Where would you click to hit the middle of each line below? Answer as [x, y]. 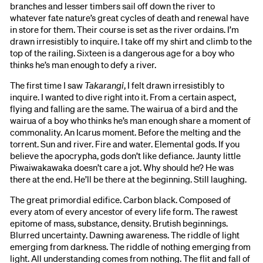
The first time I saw [48, 85]
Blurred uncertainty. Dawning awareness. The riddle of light [125, 235]
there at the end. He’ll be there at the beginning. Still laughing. [129, 179]
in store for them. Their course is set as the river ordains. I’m [125, 29]
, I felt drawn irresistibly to [174, 85]
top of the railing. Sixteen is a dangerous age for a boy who [122, 53]
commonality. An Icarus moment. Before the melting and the [126, 132]
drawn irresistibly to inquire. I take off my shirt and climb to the [131, 41]
